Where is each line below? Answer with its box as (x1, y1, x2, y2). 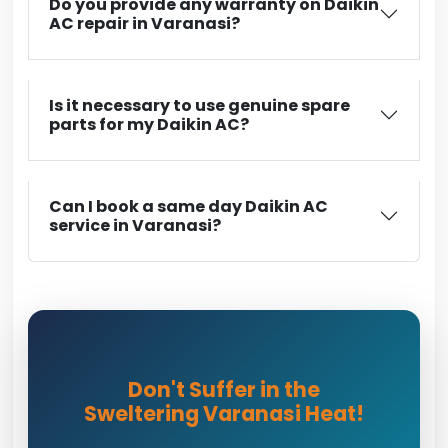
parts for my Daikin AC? (49, 113, 249, 136)
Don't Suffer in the (128, 375, 320, 404)
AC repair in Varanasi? (49, 12, 240, 35)
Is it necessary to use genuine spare (49, 94, 350, 117)
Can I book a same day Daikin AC (49, 195, 328, 218)
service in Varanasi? (49, 214, 221, 237)
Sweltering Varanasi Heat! (84, 399, 364, 428)
